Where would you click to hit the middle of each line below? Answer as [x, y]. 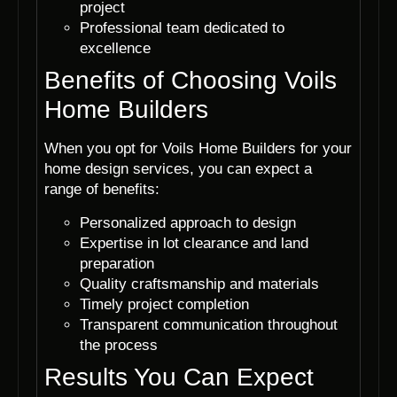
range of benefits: [102, 190]
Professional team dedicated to [182, 28]
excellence [115, 49]
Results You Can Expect [179, 377]
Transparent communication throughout [209, 324]
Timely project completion [164, 304]
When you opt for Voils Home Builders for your [198, 149]
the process [119, 345]
